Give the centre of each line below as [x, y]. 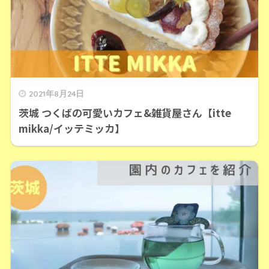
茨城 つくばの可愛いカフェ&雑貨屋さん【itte [125, 112]
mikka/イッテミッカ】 [71, 128]
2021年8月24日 [56, 93]
